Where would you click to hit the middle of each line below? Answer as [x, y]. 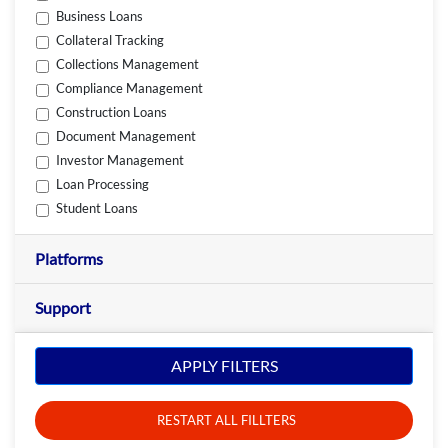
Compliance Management [130, 88]
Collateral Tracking [110, 40]
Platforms [69, 258]
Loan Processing [103, 184]
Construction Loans [112, 112]
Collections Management [128, 64]
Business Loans [100, 16]
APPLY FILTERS [224, 366]
